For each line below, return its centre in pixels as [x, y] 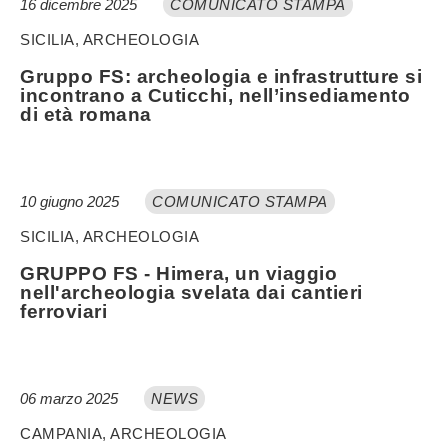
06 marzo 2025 [71, 398]
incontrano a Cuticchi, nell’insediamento [215, 95]
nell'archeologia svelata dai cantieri [191, 292]
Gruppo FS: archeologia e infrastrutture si [221, 76]
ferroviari [63, 311]
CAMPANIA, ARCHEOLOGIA [123, 433]
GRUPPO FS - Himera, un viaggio [178, 273]
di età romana [86, 114]
